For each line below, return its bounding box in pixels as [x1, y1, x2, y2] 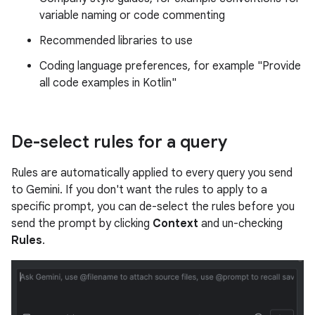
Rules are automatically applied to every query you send [11, 165, 292, 180]
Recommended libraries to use [39, 33, 193, 48]
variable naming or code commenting [39, 8, 225, 22]
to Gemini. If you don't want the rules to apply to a [11, 182, 267, 197]
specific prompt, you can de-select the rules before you [11, 199, 295, 214]
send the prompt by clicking [11, 216, 153, 231]
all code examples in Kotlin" [39, 75, 176, 90]
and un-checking [198, 216, 283, 231]
